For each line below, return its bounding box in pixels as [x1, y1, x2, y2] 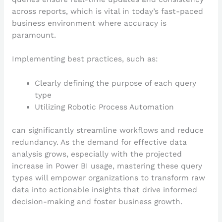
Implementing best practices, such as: [11, 55, 158, 64]
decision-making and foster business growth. [11, 197, 182, 207]
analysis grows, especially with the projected [11, 150, 182, 159]
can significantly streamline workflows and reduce [11, 126, 204, 135]
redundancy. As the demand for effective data [11, 138, 187, 147]
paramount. [11, 30, 56, 40]
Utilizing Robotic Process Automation [35, 103, 174, 112]
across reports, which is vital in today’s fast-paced [11, 6, 203, 16]
